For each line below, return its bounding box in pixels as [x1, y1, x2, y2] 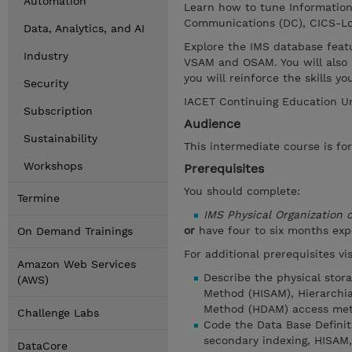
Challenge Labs [17, 306, 99, 319]
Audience [184, 116, 240, 131]
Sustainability [24, 132, 97, 145]
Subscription [24, 104, 93, 117]
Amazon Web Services [17, 258, 136, 270]
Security [24, 77, 68, 90]
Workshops [24, 159, 82, 172]
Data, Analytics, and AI [24, 22, 145, 35]
